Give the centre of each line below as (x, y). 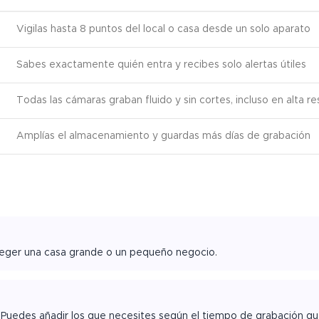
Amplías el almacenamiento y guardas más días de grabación (163, 136)
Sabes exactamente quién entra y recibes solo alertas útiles (161, 65)
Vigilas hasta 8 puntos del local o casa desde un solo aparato (163, 30)
